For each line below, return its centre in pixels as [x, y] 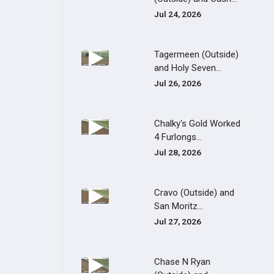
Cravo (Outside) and [194, 193]
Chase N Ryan [183, 262]
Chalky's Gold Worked [198, 124]
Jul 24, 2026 [178, 14]
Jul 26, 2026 [178, 83]
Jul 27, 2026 [178, 221]
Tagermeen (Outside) [197, 54]
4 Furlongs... [178, 137]
